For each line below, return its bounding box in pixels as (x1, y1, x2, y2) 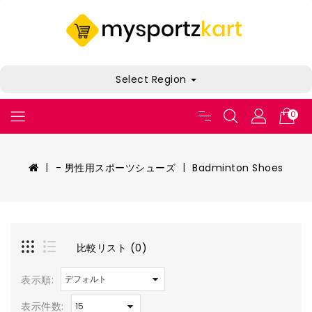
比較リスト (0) (76, 240, 147, 255)
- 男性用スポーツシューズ (55, 161, 176, 175)
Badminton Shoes (192, 161, 283, 175)
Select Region (116, 72, 189, 87)
